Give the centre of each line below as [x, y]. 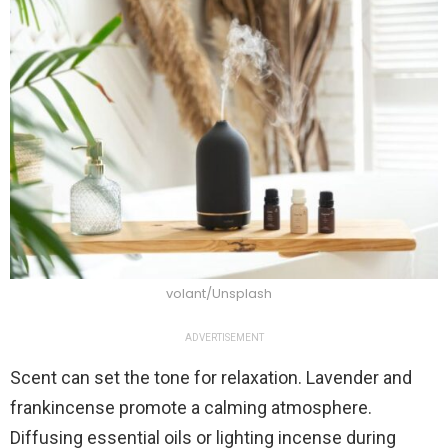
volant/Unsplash [219, 293]
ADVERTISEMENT [224, 337]
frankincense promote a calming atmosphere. [191, 407]
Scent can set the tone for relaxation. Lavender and [211, 377]
